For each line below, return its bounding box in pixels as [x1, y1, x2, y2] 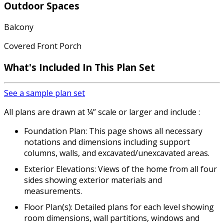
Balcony [4, 21, 33, 32]
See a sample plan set [4, 87, 85, 99]
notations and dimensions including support [24, 136, 190, 148]
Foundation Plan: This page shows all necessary [24, 125, 202, 137]
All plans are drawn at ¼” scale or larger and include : [4, 106, 200, 118]
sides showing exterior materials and [24, 174, 162, 186]
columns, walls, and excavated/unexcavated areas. [24, 147, 209, 159]
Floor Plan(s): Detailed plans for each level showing [24, 201, 214, 213]
